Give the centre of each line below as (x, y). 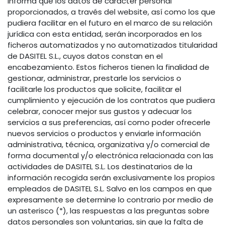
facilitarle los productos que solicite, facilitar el (94, 89)
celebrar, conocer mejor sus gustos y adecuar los (100, 111)
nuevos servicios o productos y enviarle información (104, 134)
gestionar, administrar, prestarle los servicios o (94, 78)
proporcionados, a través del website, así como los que (111, 12)
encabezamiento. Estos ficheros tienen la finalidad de (108, 67)
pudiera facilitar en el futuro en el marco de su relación (110, 23)
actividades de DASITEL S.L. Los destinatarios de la (100, 167)
